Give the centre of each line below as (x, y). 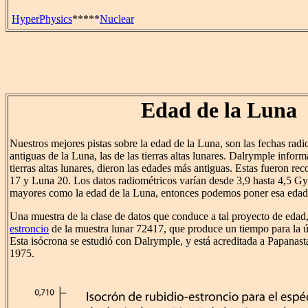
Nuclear (117, 19)
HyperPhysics (42, 19)
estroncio (29, 229)
